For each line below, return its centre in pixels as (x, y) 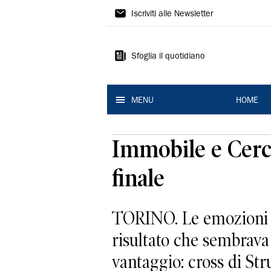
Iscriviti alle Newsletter (172, 15)
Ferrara (136, 57)
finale (138, 178)
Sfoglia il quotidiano (168, 57)
